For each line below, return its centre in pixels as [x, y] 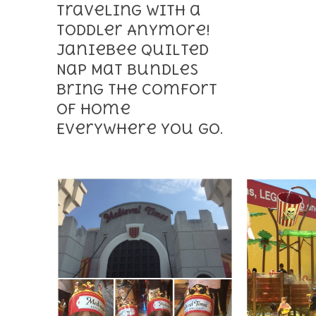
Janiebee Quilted [133, 49]
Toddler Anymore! [133, 30]
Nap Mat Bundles [127, 69]
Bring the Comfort [137, 89]
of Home [93, 109]
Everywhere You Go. [140, 128]
